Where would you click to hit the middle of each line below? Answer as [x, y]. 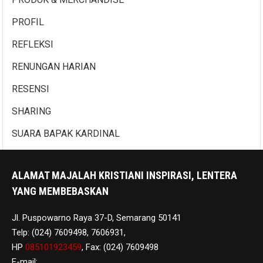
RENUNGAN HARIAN [54, 67]
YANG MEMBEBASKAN [60, 191]
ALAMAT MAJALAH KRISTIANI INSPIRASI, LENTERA [124, 176]
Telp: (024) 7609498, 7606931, [69, 233]
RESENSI [31, 89]
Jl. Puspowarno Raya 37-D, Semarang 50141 [97, 218]
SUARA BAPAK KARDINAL [66, 134]
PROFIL [28, 22]
